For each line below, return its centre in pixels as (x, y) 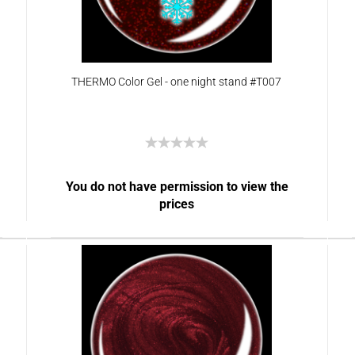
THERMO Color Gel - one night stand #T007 (177, 82)
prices (177, 204)
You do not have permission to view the (177, 187)
